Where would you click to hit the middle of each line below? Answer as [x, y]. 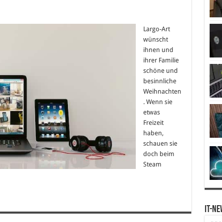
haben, [153, 133]
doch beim [159, 154]
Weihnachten [162, 91]
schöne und [160, 70]
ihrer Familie [161, 60]
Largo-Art [156, 29]
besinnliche [160, 81]
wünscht [155, 39]
